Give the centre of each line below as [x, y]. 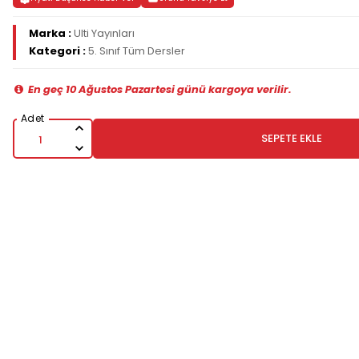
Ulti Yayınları [104, 34]
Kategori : [58, 51]
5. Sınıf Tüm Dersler [136, 51]
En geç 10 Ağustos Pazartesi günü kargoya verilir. [158, 90]
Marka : [51, 34]
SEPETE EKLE [291, 139]
